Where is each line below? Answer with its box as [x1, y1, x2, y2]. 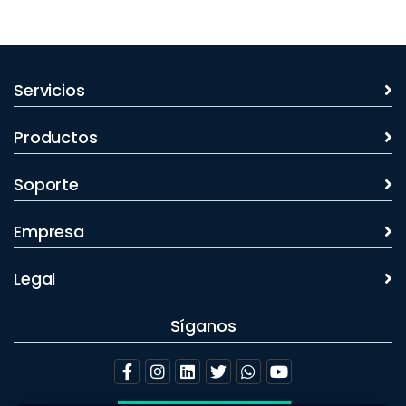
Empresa [14, 219, 84, 243]
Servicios [14, 78, 85, 101]
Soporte [14, 172, 79, 196]
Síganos [169, 314, 237, 337]
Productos [14, 125, 98, 149]
